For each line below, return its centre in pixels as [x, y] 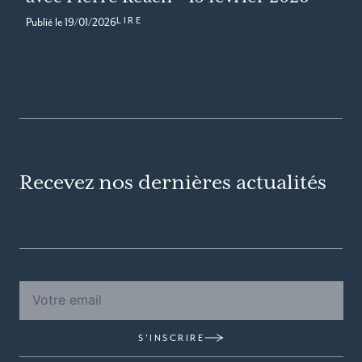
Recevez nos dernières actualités [173, 183]
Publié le [45, 23]
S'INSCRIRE [172, 338]
